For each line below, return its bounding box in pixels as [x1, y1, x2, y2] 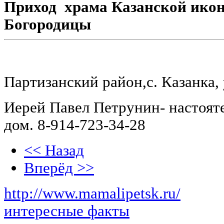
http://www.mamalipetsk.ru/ [4, 185, 180, 202]
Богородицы [4, 16, 91, 33]
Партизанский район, [4, 73, 146, 91]
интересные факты [4, 202, 129, 220]
